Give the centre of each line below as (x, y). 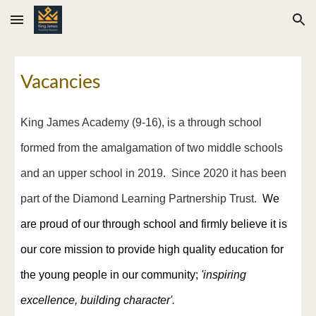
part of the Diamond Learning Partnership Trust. (142, 199)
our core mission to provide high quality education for (152, 250)
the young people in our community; (111, 275)
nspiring (226, 275)
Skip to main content (61, 26)
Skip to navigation (261, 26)
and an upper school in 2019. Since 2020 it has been (154, 174)
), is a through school (210, 123)
